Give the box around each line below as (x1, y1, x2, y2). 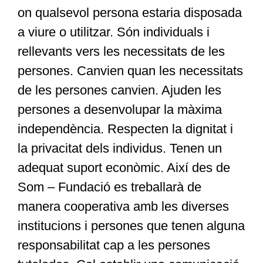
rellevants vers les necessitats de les (17, 44, 225, 59)
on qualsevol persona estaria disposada (17, 5, 242, 21)
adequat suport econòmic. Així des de (17, 160, 230, 176)
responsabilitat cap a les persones (17, 238, 210, 253)
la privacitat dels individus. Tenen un (17, 141, 222, 156)
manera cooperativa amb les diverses (17, 199, 229, 214)
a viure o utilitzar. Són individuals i (17, 25, 210, 40)
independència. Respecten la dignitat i (17, 122, 233, 137)
